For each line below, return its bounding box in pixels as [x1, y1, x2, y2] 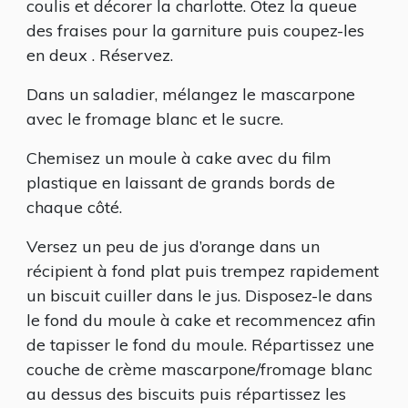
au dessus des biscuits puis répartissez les [26, 382, 346, 404]
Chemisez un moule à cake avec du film [26, 147, 331, 168]
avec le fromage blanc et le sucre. [26, 107, 283, 129]
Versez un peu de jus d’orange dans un [26, 235, 320, 257]
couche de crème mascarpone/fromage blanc [26, 358, 372, 380]
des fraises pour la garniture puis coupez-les [26, 19, 364, 41]
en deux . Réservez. [26, 44, 173, 66]
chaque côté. [26, 196, 122, 218]
